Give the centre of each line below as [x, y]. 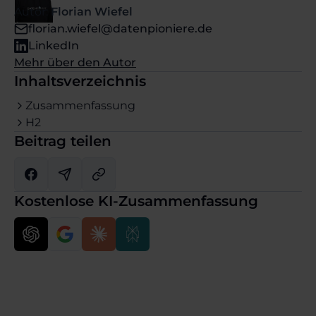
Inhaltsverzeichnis [80, 81]
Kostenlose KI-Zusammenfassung [136, 201]
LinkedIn [54, 45]
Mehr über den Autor [75, 62]
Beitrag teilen [63, 141]
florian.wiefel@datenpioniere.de [120, 29]
